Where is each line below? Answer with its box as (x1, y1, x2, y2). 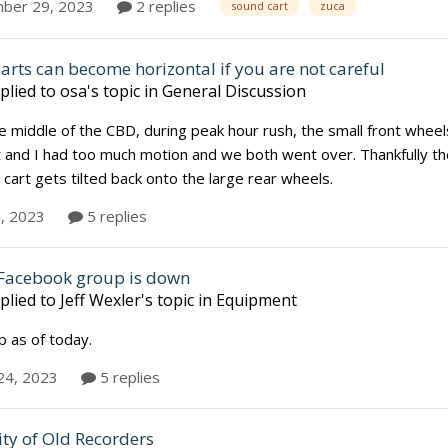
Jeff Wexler (60, 288, 141, 311)
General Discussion (162, 79, 306, 102)
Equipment (216, 288, 297, 311)
